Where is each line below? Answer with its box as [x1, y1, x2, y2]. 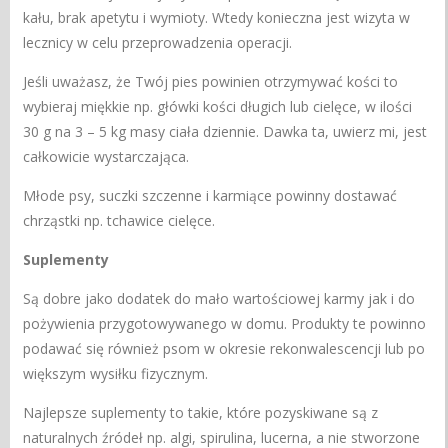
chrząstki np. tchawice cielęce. [23, 210, 216, 230]
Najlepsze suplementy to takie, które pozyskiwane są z [23, 402, 379, 422]
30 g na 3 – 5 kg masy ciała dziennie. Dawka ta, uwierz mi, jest [23, 121, 428, 141]
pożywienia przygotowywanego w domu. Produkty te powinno [23, 313, 427, 333]
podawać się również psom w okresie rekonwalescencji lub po [23, 338, 426, 358]
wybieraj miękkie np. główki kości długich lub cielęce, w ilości [23, 96, 413, 116]
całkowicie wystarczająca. [23, 146, 190, 166]
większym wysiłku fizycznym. [23, 363, 209, 383]
